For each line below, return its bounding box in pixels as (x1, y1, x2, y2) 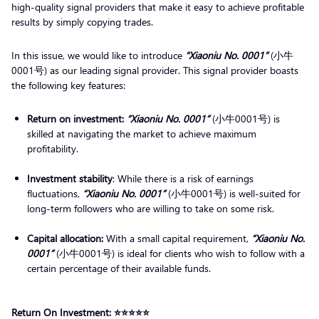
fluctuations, (27, 186, 83, 200)
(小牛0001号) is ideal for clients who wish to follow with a (56, 246, 305, 260)
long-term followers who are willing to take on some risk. (27, 201, 277, 215)
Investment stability (27, 171, 113, 185)
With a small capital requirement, (103, 231, 251, 245)
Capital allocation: (27, 231, 103, 245)
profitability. (27, 141, 81, 155)
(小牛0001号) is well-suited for (168, 186, 300, 200)
